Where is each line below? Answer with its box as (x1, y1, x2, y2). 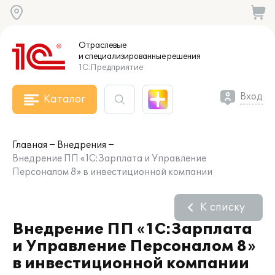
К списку (200, 201, 245, 214)
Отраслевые (79, 41, 126, 50)
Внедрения (57, 140, 106, 150)
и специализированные (79, 52, 166, 61)
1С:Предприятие (79, 63, 143, 72)
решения (166, 52, 201, 61)
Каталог (44, 93, 85, 106)
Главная (12, 140, 47, 150)
